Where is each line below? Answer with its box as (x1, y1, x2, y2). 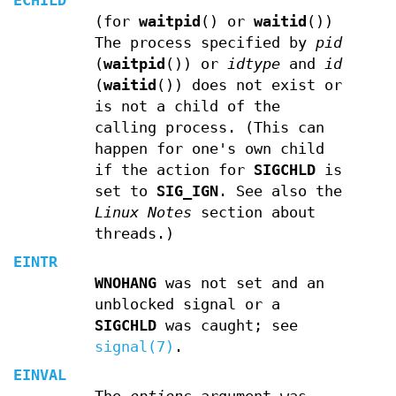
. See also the (217, 182, 342, 200)
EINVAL (13, 366, 66, 384)
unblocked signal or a (94, 295, 280, 313)
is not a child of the (94, 97, 280, 115)
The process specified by (94, 34, 316, 51)
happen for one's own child (94, 140, 324, 157)
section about (191, 203, 316, 221)
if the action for (94, 161, 254, 179)
